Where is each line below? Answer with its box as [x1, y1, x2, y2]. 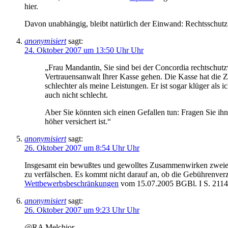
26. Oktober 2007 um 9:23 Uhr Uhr [24, 206, 139, 215]
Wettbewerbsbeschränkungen [24, 179, 119, 188]
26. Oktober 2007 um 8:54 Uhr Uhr [24, 144, 139, 153]
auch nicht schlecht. [45, 91, 108, 100]
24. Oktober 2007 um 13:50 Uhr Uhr [24, 46, 144, 55]
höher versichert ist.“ [45, 117, 111, 126]
